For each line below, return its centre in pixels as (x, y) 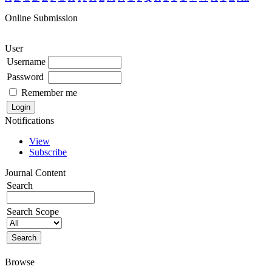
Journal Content (35, 172)
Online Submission (41, 18)
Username (26, 61)
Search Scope (33, 211)
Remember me (49, 92)
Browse (20, 262)
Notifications (29, 120)
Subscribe (48, 152)
